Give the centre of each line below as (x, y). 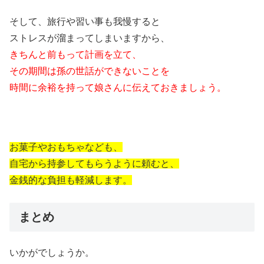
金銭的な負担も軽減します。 (71, 180)
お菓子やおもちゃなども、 (66, 147)
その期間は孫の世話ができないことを (90, 71)
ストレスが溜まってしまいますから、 (90, 38)
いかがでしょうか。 (52, 253)
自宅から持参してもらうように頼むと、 (94, 163)
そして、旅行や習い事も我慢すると (85, 22)
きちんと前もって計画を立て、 (75, 55)
